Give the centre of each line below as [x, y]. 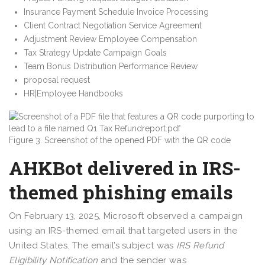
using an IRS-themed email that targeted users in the [123, 230]
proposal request [57, 80]
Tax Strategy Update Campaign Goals [95, 52]
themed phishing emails [121, 192]
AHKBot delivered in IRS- [125, 167]
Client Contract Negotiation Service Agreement [113, 25]
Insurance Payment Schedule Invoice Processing [116, 12]
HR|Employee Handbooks [73, 93]
